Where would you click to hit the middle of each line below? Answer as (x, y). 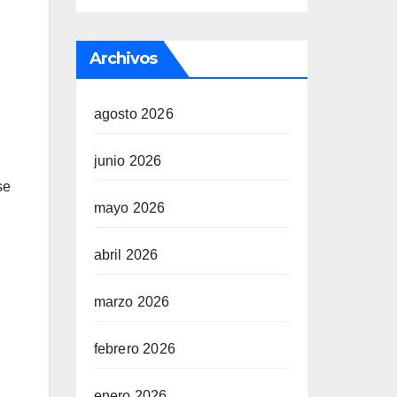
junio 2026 (128, 161)
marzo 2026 (132, 302)
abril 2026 (126, 255)
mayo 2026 (129, 208)
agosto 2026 (133, 114)
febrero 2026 (134, 349)
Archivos (123, 58)
